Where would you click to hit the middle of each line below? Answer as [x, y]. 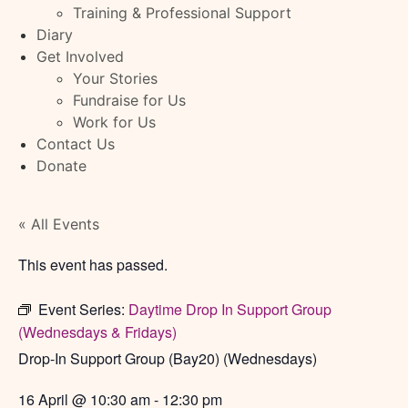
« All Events [59, 224]
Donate [61, 166]
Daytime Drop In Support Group [230, 309]
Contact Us [76, 144]
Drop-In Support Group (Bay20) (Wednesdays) [168, 358]
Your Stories [115, 78]
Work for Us [114, 122]
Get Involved [80, 56]
